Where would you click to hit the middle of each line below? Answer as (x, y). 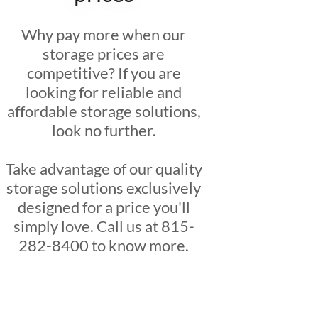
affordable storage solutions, (104, 111)
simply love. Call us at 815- (104, 226)
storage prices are (104, 54)
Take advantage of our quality (104, 169)
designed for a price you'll (104, 207)
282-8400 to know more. (104, 245)
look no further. (104, 130)
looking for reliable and (104, 92)
